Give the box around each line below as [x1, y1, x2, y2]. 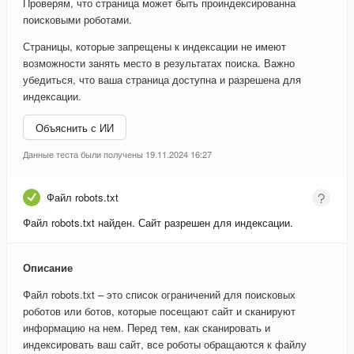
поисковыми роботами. [23, 12, 132, 28]
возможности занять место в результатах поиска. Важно [23, 55, 295, 71]
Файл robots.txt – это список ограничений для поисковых [23, 287, 296, 303]
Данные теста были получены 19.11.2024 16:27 [23, 148, 212, 161]
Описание [23, 260, 73, 276]
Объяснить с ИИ [36, 119, 114, 135]
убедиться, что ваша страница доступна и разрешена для [23, 72, 301, 88]
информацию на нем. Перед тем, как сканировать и [23, 320, 270, 336]
